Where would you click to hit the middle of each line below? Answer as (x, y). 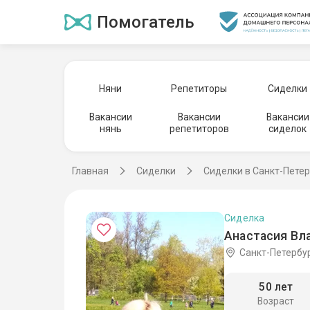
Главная (90, 171)
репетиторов (199, 128)
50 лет (276, 287)
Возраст (276, 301)
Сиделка (245, 218)
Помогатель (145, 22)
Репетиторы (199, 88)
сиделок (288, 128)
